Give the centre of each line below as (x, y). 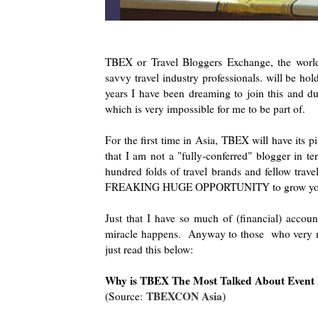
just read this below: (149, 249)
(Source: (126, 296)
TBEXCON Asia (184, 296)
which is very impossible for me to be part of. (205, 108)
